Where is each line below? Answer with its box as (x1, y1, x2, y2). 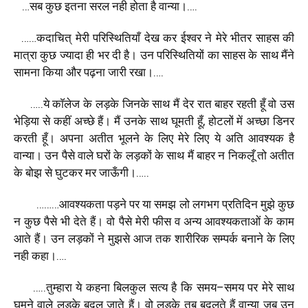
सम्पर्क (212, 231, 238, 245)
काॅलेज (52, 96, 80, 111)
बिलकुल (113, 280, 146, 294)
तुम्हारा (45, 280, 72, 294)
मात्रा (14, 47, 37, 62)
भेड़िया (14, 113, 39, 128)
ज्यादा (59, 47, 83, 62)
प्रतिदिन (221, 197, 258, 211)
